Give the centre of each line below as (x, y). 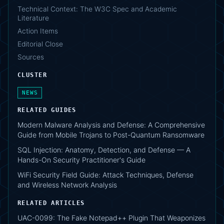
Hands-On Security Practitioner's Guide (81, 160)
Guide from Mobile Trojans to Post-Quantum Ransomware (111, 135)
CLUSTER (32, 75)
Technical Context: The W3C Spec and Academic (97, 9)
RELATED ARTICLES (51, 203)
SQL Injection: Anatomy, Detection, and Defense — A (104, 150)
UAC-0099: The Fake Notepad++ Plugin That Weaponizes (111, 218)
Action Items (38, 31)
